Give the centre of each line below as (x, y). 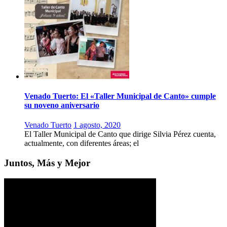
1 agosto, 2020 (97, 125)
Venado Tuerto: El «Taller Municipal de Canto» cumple (120, 96)
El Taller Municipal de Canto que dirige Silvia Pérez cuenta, (120, 134)
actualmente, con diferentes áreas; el (82, 143)
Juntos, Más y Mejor (47, 163)
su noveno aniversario (62, 105)
